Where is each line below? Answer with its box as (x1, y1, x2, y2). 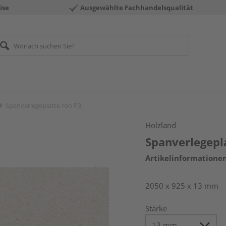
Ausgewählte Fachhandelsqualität (80, 3, 193, 12)
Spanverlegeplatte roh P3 (6, 101, 81, 110)
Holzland (145, 120, 177, 130)
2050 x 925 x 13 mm (145, 181, 219, 191)
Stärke (145, 203, 167, 213)
